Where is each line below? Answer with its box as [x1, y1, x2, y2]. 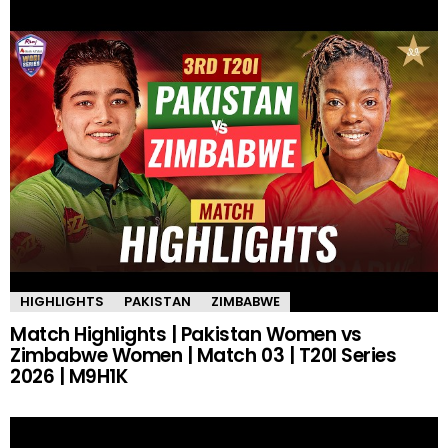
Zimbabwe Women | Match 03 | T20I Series [10, 341, 397, 369]
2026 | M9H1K [10, 362, 128, 390]
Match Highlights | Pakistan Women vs [10, 320, 362, 348]
